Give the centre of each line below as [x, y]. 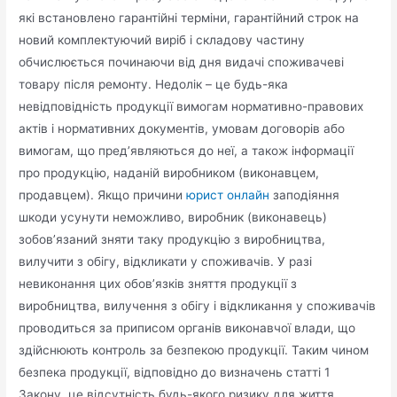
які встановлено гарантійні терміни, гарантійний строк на [189, 17]
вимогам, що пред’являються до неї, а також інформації [187, 150]
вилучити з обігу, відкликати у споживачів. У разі [166, 261]
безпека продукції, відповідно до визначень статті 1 [175, 372]
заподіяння [305, 195]
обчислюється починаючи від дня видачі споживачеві [182, 62]
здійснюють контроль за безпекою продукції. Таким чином [194, 350]
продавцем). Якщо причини [103, 195]
